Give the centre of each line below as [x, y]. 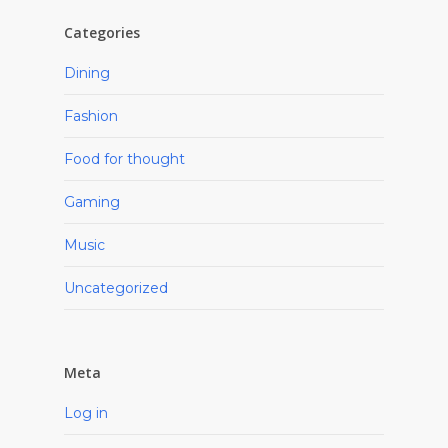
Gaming [92, 202]
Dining [87, 73]
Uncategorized [116, 288]
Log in [86, 413]
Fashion [91, 116]
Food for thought [124, 159]
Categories [102, 32]
